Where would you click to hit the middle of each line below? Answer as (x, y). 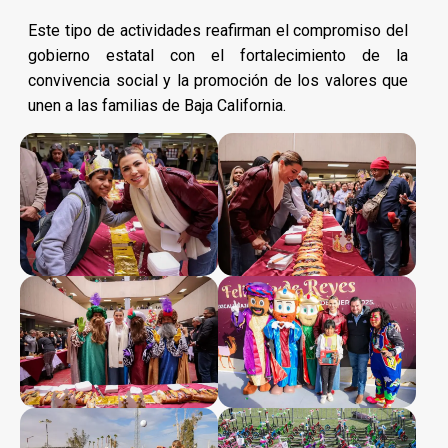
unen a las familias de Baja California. (157, 105)
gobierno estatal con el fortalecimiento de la (218, 55)
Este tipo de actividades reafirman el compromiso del (218, 30)
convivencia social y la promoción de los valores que (218, 80)
